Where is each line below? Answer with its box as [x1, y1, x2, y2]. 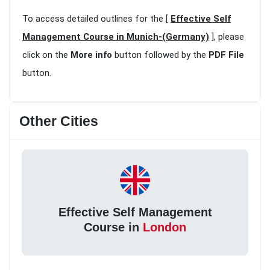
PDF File [209, 49, 244, 61]
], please [209, 31, 244, 43]
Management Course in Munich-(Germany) [22, 31, 209, 43]
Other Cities [19, 113, 98, 130]
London [143, 220, 186, 234]
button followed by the [112, 49, 209, 61]
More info [71, 49, 112, 61]
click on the [22, 49, 71, 61]
